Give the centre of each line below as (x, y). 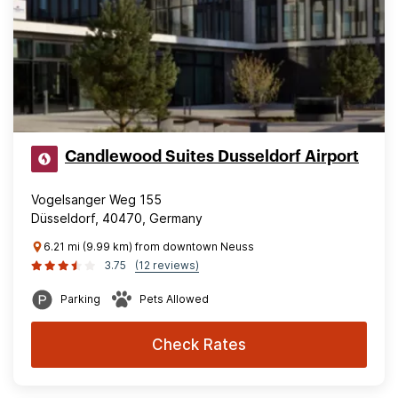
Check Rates (199, 345)
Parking (80, 299)
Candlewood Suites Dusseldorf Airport (212, 156)
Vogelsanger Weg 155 (96, 199)
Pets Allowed (174, 299)
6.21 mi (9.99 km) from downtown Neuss (149, 247)
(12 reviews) (167, 265)
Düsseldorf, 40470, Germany (117, 218)
